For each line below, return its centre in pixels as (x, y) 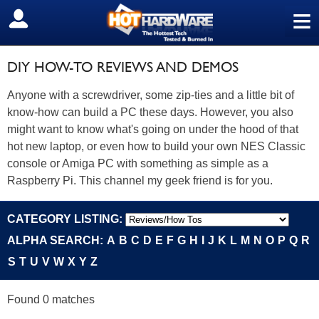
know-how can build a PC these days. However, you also (150, 112)
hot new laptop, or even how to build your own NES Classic (156, 146)
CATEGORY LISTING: (66, 219)
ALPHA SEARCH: (57, 240)
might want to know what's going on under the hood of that (153, 129)
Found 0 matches (51, 299)
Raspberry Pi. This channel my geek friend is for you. (140, 181)
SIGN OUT (42, 19)
